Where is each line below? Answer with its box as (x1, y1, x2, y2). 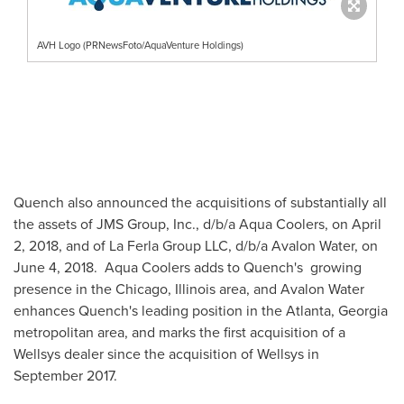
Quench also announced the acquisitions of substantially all (14, 191, 387, 213)
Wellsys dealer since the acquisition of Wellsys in (14, 343, 319, 364)
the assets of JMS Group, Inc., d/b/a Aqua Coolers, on (14, 213, 352, 234)
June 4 (14, 256, 57, 278)
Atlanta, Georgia (286, 299, 388, 321)
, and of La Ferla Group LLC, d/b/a (59, 234, 271, 256)
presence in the (14, 278, 115, 299)
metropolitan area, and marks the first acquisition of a (14, 321, 345, 343)
